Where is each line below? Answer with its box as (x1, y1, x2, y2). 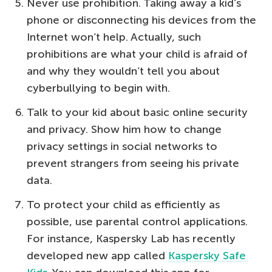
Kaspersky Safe (168, 249, 246, 263)
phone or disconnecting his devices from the (27, 13, 256, 27)
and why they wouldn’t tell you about (27, 64, 220, 78)
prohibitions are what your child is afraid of (27, 47, 248, 61)
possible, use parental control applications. (27, 215, 248, 229)
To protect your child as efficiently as (27, 198, 220, 212)
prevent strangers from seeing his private (27, 157, 239, 171)
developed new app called (27, 249, 168, 263)
